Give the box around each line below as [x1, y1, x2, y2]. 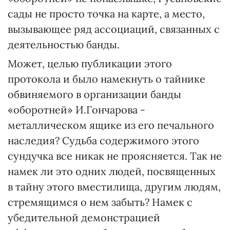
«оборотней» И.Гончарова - [8, 103, 145, 116]
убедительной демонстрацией [8, 211, 160, 224]
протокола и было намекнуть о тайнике [8, 72, 205, 85]
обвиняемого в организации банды [8, 88, 181, 101]
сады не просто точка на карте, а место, [8, 7, 205, 20]
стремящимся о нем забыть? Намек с [8, 196, 193, 208]
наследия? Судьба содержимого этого [8, 134, 199, 147]
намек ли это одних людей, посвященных [8, 165, 216, 178]
